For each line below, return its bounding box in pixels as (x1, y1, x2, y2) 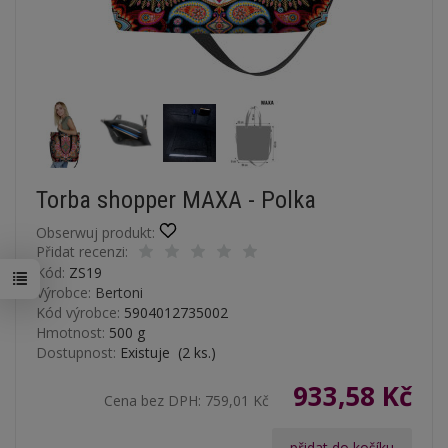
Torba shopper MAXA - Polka (36, 185, 316, 214)
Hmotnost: (36, 323, 105, 342)
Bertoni (95, 283, 143, 302)
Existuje (120, 343, 170, 362)
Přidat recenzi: (36, 242, 128, 261)
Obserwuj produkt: (36, 223, 155, 242)
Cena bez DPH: (104, 391, 205, 410)
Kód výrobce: (36, 303, 120, 322)
